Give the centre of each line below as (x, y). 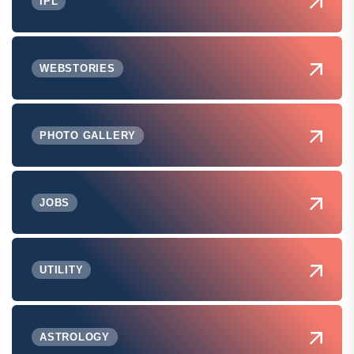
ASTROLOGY (75, 337)
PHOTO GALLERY (88, 135)
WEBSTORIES (77, 68)
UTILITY (62, 269)
